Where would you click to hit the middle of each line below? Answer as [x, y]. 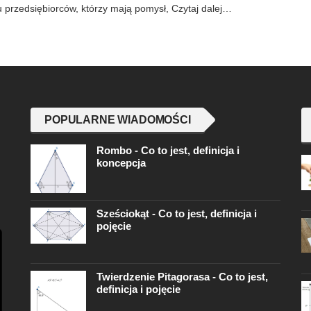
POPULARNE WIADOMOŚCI [118, 120]
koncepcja [121, 163]
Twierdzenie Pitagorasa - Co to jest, [182, 277]
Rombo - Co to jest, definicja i [168, 151]
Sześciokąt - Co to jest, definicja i [177, 214]
